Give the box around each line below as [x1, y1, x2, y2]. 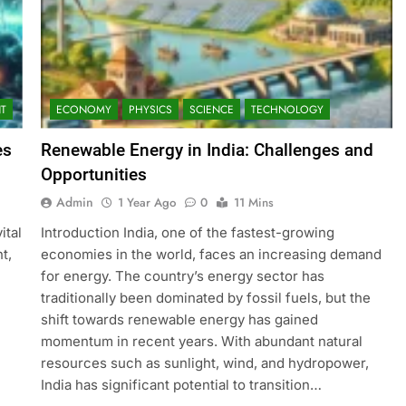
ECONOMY [55, 101, 111, 118]
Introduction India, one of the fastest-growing [40, 223, 334, 241]
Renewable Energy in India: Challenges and [40, 139, 373, 160]
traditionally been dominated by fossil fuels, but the [40, 288, 371, 306]
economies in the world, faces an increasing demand [40, 245, 382, 263]
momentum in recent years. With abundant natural [40, 332, 362, 350]
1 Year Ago [117, 193, 176, 211]
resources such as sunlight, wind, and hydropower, [40, 353, 369, 372]
